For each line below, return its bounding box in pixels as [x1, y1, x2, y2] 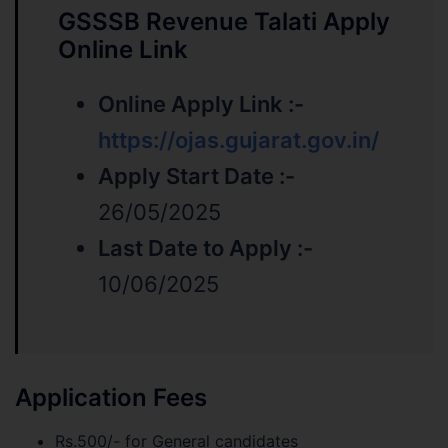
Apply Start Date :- [98, 163, 295, 190]
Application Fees [15, 383, 207, 413]
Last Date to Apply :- [98, 235, 313, 262]
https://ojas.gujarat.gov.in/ [98, 127, 379, 154]
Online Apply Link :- [98, 91, 304, 118]
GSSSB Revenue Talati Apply [58, 7, 390, 37]
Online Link [58, 35, 188, 65]
